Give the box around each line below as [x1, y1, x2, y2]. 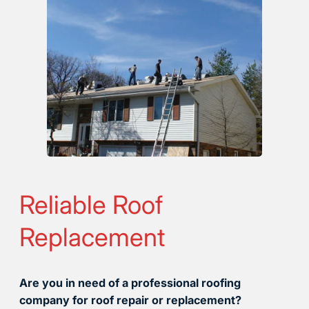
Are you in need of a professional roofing [19, 276, 241, 290]
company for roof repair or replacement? [19, 293, 241, 308]
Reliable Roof [19, 189, 163, 220]
